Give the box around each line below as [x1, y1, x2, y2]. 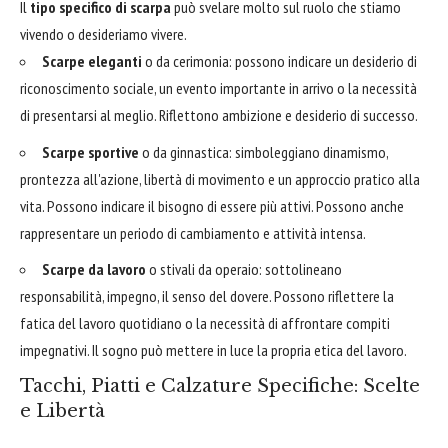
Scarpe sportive [42, 141, 139, 162]
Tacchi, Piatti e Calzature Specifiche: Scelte [20, 374, 420, 397]
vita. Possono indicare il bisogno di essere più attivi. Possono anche [20, 195, 404, 216]
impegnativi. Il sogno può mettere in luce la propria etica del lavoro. [20, 340, 407, 361]
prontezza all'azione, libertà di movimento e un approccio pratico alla [20, 168, 420, 189]
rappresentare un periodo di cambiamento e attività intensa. [20, 222, 366, 243]
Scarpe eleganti [42, 51, 142, 72]
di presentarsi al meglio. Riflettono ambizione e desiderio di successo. [20, 105, 418, 126]
